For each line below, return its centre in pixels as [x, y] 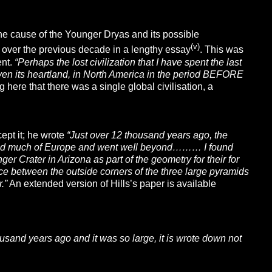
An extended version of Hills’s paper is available [111, 183]
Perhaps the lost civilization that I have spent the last [129, 62]
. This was [221, 50]
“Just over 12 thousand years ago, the [147, 135]
